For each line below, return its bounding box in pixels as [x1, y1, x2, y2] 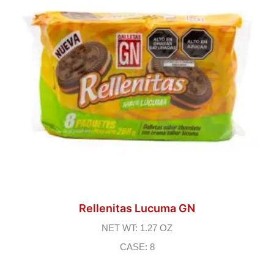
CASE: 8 [119, 242, 155, 253]
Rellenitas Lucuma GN [79, 202, 195, 215]
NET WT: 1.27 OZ [102, 223, 172, 234]
